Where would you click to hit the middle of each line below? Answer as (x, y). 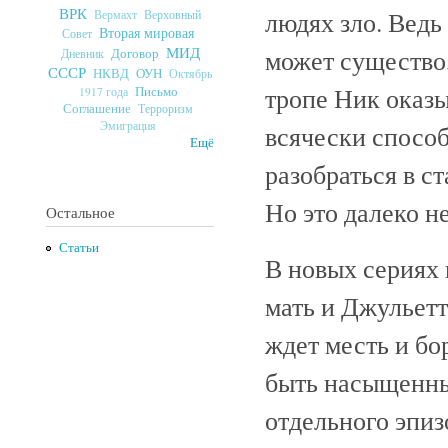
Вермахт (115, 14)
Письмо (156, 90)
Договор (134, 52)
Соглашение (97, 108)
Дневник (82, 52)
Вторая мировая (146, 32)
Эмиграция (128, 125)
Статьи (78, 248)
